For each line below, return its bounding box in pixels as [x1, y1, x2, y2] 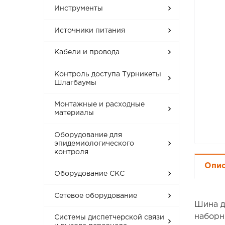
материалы [54, 110, 94, 117]
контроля [54, 149, 89, 155]
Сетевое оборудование [54, 192, 138, 199]
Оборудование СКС [54, 171, 125, 177]
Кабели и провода [54, 49, 120, 56]
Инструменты [54, 6, 103, 12]
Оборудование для [54, 132, 123, 138]
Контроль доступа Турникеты [54, 71, 162, 77]
